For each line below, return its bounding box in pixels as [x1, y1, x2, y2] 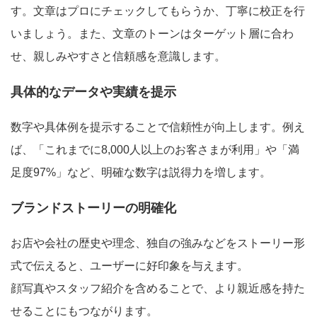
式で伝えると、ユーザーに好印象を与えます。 [11, 260, 248, 272]
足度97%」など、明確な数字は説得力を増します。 [11, 166, 271, 179]
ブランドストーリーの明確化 [11, 201, 176, 216]
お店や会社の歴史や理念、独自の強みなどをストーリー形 [11, 237, 305, 250]
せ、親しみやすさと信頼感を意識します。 [11, 50, 226, 63]
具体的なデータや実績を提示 [11, 85, 176, 100]
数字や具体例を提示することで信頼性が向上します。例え [11, 121, 305, 134]
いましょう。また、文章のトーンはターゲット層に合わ [11, 28, 294, 40]
